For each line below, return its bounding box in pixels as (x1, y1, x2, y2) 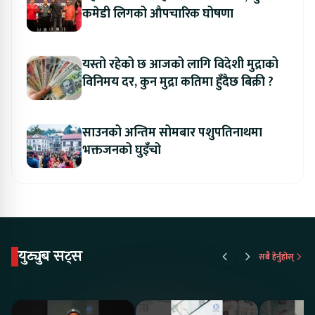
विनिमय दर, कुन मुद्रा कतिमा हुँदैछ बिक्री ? (82, 72, 274, 94)
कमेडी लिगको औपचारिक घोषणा (82, 4, 233, 25)
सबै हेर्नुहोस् (259, 250, 294, 264)
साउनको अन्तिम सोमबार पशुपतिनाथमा (82, 122, 262, 144)
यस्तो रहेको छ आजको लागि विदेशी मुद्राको (82, 54, 278, 76)
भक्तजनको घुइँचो (82, 140, 161, 162)
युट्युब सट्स (18, 245, 82, 268)
